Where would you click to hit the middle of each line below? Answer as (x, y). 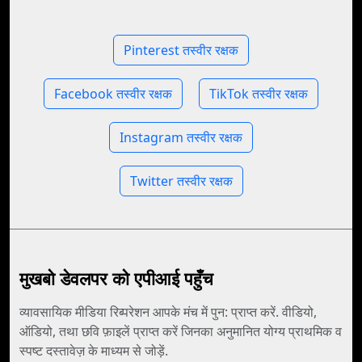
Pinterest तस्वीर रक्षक (181, 50)
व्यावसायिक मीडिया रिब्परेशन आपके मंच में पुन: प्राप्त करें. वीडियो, (168, 312)
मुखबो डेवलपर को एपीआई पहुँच (116, 278)
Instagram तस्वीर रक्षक (181, 137)
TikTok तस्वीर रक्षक (259, 94)
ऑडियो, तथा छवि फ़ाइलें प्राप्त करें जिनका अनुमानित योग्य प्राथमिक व (181, 331)
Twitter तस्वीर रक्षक (181, 181)
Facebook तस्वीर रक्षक (113, 94)
